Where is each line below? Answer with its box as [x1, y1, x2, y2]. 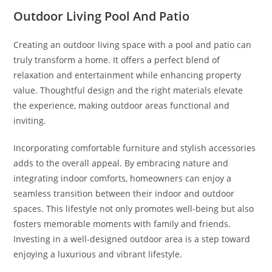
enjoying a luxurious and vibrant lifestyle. [13, 248, 183, 260]
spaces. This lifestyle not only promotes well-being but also [13, 203, 254, 214]
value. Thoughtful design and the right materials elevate [13, 84, 243, 96]
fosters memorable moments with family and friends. [13, 218, 231, 229]
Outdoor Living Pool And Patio [13, 8, 190, 24]
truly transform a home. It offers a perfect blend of [13, 54, 220, 66]
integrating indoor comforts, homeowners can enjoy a [13, 172, 232, 184]
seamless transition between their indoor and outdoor [13, 188, 235, 199]
